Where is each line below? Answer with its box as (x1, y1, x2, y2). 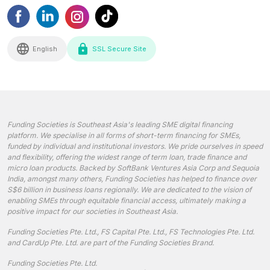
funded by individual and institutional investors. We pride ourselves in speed (7, 141, 263, 151)
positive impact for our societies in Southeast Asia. (7, 206, 178, 216)
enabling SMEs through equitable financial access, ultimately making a (7, 195, 246, 205)
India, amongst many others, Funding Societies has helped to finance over (7, 174, 257, 183)
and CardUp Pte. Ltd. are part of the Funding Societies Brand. (7, 237, 214, 247)
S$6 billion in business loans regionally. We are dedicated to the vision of (7, 184, 251, 194)
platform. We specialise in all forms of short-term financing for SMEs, (7, 130, 240, 140)
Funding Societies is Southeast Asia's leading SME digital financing (7, 119, 233, 129)
